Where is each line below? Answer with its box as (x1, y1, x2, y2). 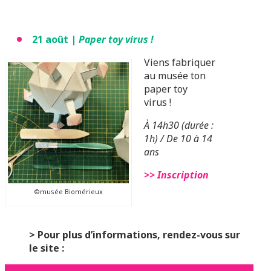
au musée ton (144, 69, 206, 82)
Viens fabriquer (144, 56, 215, 69)
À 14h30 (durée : (144, 119, 214, 132)
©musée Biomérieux (34, 187, 103, 196)
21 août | (32, 33, 79, 46)
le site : (29, 241, 64, 255)
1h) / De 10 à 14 (144, 132, 212, 145)
